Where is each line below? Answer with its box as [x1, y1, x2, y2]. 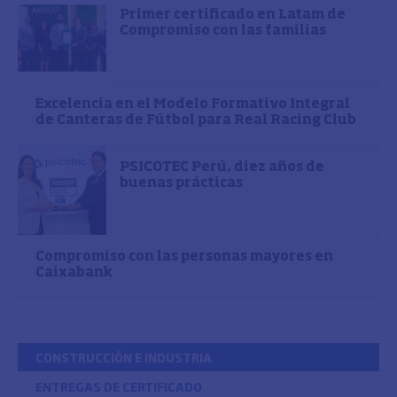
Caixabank [35, 266, 113, 279]
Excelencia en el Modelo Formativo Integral [35, 97, 350, 111]
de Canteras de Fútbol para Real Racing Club [35, 113, 356, 127]
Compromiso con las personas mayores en [35, 250, 333, 263]
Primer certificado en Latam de [120, 8, 346, 21]
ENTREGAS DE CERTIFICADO [35, 378, 202, 395]
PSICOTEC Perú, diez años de [120, 160, 324, 174]
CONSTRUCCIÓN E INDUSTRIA [35, 348, 212, 366]
